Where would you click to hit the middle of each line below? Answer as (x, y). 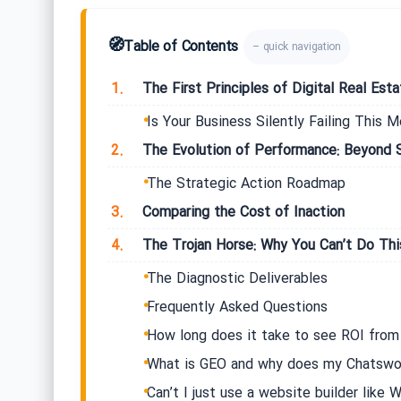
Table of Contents (181, 47)
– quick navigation (297, 47)
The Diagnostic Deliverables (237, 279)
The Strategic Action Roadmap (246, 184)
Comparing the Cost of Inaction (241, 213)
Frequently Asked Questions (237, 308)
